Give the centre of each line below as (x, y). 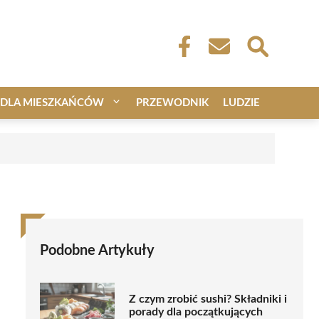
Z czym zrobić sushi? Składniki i (208, 299)
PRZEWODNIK (172, 103)
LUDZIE (241, 103)
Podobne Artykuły (97, 250)
